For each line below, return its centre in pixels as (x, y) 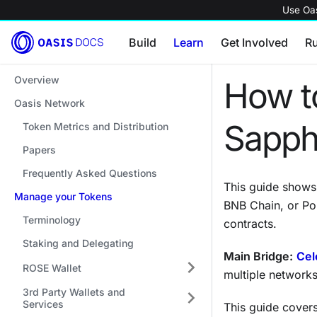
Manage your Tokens (63, 196)
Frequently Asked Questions (90, 173)
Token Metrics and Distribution (96, 126)
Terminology (52, 220)
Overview (37, 80)
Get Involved (255, 42)
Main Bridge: (258, 256)
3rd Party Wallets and (74, 292)
